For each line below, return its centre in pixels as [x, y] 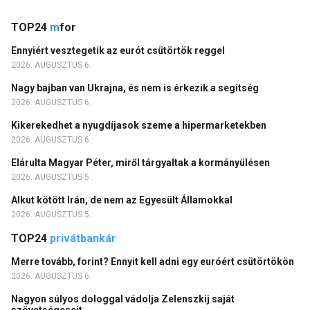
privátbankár [83, 239]
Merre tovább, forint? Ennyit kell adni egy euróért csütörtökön [154, 262]
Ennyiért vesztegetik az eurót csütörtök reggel [119, 51]
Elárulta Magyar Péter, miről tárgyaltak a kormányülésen [142, 163]
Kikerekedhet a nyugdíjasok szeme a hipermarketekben [140, 126]
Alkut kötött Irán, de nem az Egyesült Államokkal [123, 200]
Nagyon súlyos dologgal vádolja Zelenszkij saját [123, 299]
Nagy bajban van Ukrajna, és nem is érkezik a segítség [136, 88]
